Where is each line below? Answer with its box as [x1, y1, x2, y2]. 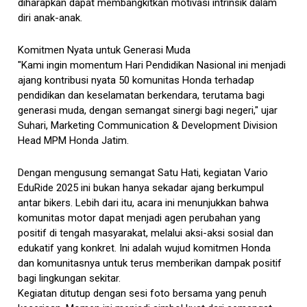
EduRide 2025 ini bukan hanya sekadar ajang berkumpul [18, 181, 265, 194]
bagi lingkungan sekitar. [18, 271, 121, 284]
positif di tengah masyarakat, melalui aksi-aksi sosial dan [18, 226, 274, 239]
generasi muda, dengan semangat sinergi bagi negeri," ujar [18, 103, 278, 116]
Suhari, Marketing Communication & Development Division [18, 119, 278, 132]
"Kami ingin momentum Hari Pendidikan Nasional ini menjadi [18, 58, 286, 71]
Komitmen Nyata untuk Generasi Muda [18, 43, 191, 56]
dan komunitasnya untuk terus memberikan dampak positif [18, 256, 282, 269]
